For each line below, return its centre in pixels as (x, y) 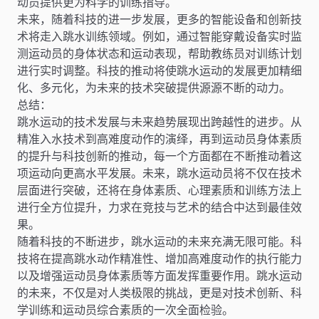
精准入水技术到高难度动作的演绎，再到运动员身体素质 (159, 139)
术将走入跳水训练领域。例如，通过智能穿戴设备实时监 (159, 37)
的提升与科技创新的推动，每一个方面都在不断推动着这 (159, 156)
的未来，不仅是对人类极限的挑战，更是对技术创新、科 (159, 293)
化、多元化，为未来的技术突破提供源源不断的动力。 (154, 88)
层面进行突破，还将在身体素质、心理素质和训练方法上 (159, 190)
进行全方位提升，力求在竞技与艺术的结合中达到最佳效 (159, 208)
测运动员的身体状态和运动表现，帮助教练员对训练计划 (159, 54)
